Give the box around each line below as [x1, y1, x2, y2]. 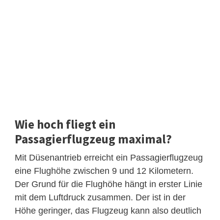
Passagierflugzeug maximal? [15, 131, 172, 147]
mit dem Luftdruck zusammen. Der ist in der [15, 192, 186, 202]
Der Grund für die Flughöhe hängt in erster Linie [15, 179, 202, 189]
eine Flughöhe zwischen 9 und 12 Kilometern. [15, 165, 193, 176]
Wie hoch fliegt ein [15, 116, 116, 132]
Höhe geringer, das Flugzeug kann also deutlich [15, 205, 201, 216]
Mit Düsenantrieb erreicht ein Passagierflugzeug [15, 152, 203, 163]
